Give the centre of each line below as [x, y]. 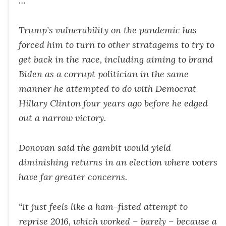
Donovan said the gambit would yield [95, 147]
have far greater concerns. [73, 177]
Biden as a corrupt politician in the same [104, 74]
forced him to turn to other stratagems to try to [117, 44]
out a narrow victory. [62, 118]
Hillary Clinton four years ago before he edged [113, 103]
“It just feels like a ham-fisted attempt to [103, 206]
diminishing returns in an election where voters [118, 162]
